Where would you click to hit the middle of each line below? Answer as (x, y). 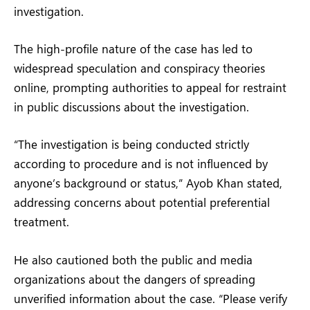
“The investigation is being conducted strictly (131, 144)
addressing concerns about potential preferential (142, 202)
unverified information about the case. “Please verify (151, 298)
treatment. (42, 222)
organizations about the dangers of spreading (135, 279)
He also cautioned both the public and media (133, 259)
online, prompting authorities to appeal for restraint (150, 88)
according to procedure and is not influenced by (141, 164)
